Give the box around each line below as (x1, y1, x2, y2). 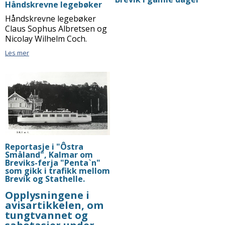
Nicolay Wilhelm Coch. (5, 33, 89, 44)
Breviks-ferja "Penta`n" (5, 157, 100, 169)
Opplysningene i (5, 188, 89, 202)
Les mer (5, 48, 29, 57)
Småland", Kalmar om (5, 149, 93, 161)
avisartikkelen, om (5, 198, 103, 212)
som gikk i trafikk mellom (5, 165, 110, 177)
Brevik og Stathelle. (5, 173, 85, 185)
